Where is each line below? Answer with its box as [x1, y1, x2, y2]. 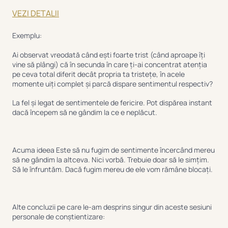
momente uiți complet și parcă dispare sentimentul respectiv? [12, 78, 213, 89]
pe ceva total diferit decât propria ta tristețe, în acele [12, 69, 185, 79]
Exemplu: [12, 31, 42, 41]
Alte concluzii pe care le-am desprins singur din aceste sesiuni [12, 202, 212, 212]
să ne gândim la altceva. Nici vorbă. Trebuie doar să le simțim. [12, 155, 209, 165]
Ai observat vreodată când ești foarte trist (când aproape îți [12, 49, 205, 60]
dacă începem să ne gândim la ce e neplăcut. [12, 107, 157, 117]
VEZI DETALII [12, 7, 59, 19]
